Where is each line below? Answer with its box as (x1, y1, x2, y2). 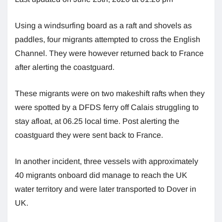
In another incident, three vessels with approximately (15, 157, 198, 166)
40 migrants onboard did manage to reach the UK (15, 171, 187, 180)
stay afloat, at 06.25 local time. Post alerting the (15, 117, 179, 126)
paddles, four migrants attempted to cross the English (15, 35, 200, 44)
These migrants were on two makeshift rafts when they (15, 89, 205, 98)
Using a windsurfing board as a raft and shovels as (15, 21, 192, 30)
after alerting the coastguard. (15, 63, 114, 72)
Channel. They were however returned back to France (15, 49, 204, 58)
